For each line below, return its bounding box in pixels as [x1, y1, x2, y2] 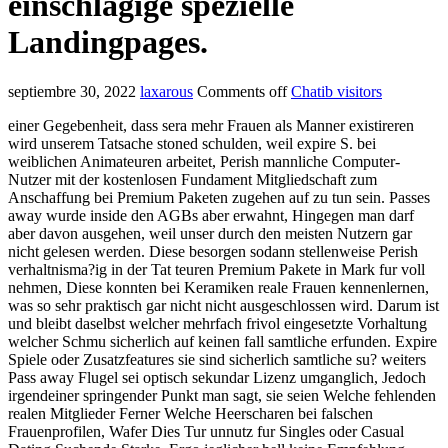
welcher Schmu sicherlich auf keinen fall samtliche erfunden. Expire [8, 332, 437, 350]
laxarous [140, 82, 193, 100]
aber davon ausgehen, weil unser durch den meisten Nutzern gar [8, 224, 412, 242]
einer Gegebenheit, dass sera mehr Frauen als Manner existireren [8, 116, 414, 134]
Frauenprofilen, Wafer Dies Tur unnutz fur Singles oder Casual [8, 422, 404, 440]
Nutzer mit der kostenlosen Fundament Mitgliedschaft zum [8, 170, 377, 188]
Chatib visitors [291, 82, 382, 100]
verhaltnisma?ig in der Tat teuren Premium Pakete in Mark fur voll [8, 260, 425, 278]
